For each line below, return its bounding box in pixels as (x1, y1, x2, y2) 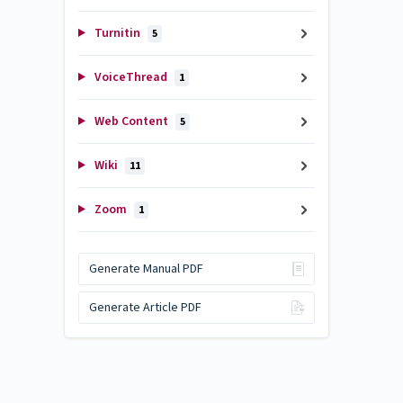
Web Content (91, 112, 171, 130)
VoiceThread (91, 68, 170, 86)
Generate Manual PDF (88, 259, 203, 278)
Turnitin (91, 24, 143, 42)
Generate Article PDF (88, 299, 201, 317)
